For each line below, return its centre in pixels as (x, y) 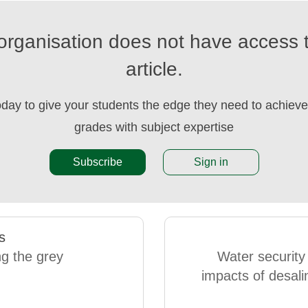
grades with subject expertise (154, 128)
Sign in (211, 162)
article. (154, 69)
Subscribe (97, 162)
